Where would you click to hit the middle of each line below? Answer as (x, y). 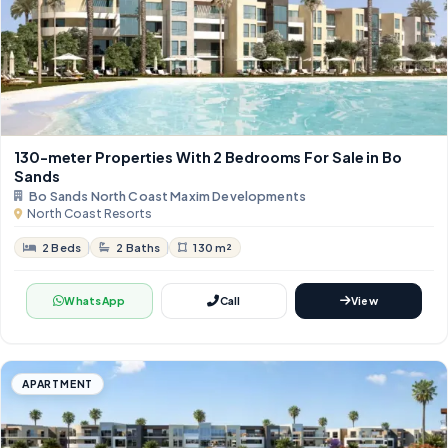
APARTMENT (58, 384)
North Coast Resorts (89, 214)
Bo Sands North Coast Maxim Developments (167, 196)
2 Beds (62, 248)
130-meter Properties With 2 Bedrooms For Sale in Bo (208, 157)
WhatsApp (95, 301)
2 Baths (138, 248)
